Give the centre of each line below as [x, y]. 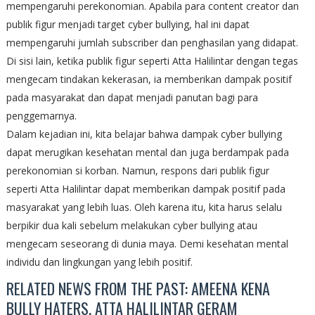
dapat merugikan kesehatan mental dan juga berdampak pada [147, 153]
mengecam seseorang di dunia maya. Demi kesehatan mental [147, 244]
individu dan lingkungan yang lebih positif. [99, 262]
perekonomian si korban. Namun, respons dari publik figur [137, 171]
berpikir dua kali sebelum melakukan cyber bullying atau [131, 226]
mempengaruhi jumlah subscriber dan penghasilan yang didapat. [152, 43]
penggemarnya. [41, 116]
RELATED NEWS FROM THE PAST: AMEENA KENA [138, 289]
